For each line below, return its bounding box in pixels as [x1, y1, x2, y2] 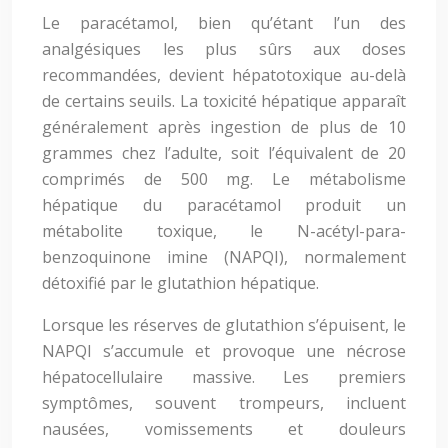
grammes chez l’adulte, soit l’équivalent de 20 [42, 142, 406, 164]
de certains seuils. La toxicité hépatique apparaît [42, 90, 406, 112]
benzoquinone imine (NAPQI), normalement [42, 246, 406, 268]
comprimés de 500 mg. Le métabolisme [42, 168, 406, 190]
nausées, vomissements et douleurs [42, 418, 406, 440]
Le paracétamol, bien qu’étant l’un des [42, 12, 406, 34]
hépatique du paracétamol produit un [42, 194, 406, 216]
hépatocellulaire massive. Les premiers [42, 366, 406, 388]
